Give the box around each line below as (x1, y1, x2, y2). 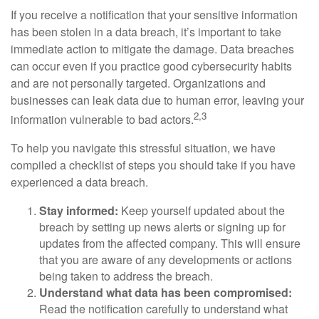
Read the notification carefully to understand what (39, 300, 288, 317)
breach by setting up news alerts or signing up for (39, 218, 286, 235)
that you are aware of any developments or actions (39, 251, 292, 268)
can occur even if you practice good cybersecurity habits (11, 58, 292, 75)
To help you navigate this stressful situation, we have (11, 139, 276, 156)
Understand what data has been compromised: (39, 283, 292, 300)
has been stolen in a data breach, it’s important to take (11, 23, 281, 41)
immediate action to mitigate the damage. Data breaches (11, 41, 294, 58)
